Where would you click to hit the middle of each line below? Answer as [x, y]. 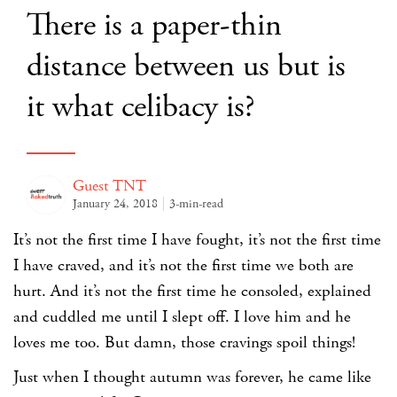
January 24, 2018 [115, 203]
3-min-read [196, 203]
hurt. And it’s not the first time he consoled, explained [192, 291]
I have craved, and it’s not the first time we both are [183, 265]
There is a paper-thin [154, 25]
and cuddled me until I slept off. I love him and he [182, 317]
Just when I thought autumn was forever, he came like [192, 377]
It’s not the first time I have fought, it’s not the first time [197, 240]
